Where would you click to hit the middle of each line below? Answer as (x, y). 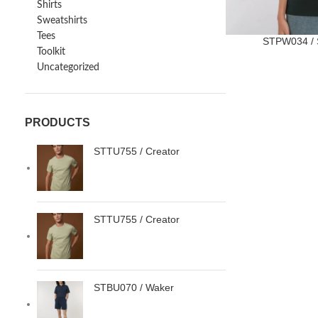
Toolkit (51, 52)
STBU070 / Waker (134, 287)
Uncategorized (68, 67)
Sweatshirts (62, 21)
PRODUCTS (57, 122)
